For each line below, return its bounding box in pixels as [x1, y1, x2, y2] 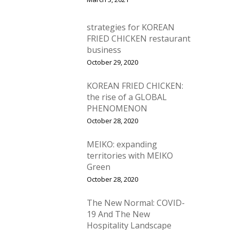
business [87, 44, 121, 56]
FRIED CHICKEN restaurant [87, 33, 190, 45]
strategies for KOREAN [87, 22, 175, 33]
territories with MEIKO [87, 150, 173, 162]
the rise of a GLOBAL [87, 91, 167, 103]
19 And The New [87, 208, 150, 220]
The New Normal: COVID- [87, 197, 185, 209]
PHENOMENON [87, 103, 147, 114]
